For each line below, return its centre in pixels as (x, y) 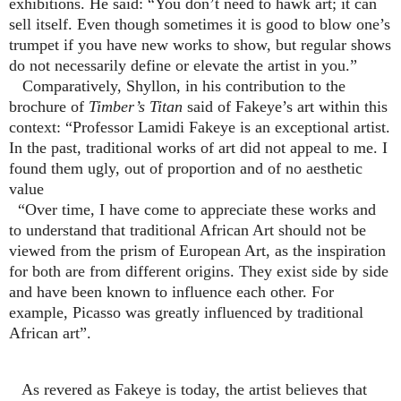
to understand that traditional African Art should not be (188, 230)
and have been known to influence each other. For (171, 291)
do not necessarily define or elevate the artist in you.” (183, 65)
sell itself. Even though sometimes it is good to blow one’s (200, 24)
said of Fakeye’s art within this (285, 106)
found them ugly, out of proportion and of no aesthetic (186, 168)
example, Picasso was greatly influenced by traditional (186, 312)
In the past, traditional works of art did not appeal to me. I (198, 147)
